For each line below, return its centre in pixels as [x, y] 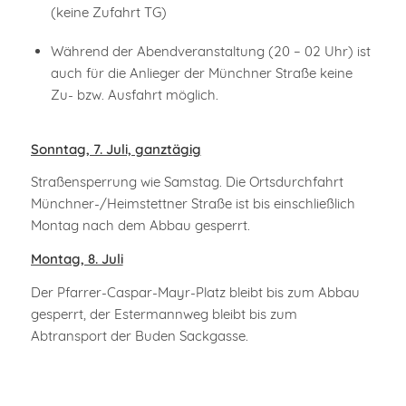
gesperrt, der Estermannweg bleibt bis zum [164, 314]
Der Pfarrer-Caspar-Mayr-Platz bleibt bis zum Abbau [195, 292]
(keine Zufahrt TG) [108, 12]
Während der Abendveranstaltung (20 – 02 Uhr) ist [210, 51]
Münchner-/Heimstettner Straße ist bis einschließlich [193, 204]
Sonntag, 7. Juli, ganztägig [116, 149]
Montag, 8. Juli [77, 259]
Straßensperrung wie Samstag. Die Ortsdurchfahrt [187, 182]
